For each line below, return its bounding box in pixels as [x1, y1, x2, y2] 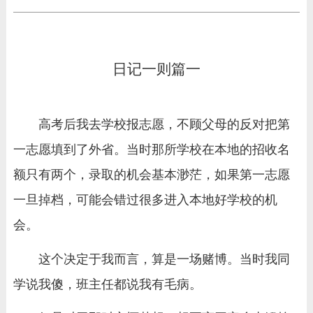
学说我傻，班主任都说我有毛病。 [13, 277, 202, 291]
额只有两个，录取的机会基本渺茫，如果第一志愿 [13, 168, 290, 182]
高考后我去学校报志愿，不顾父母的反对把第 [38, 117, 290, 131]
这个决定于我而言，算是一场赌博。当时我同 [38, 252, 290, 266]
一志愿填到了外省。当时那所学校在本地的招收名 [13, 143, 290, 156]
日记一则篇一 [112, 61, 201, 78]
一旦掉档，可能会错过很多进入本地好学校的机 [13, 193, 277, 207]
